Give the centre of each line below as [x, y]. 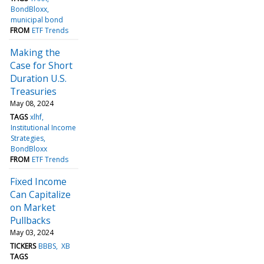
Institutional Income [44, 127]
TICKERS [23, 246]
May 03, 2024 [32, 232]
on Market [33, 207]
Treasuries [33, 91]
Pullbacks [30, 220]
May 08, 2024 [32, 103]
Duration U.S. [38, 78]
